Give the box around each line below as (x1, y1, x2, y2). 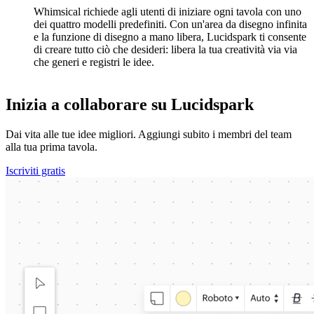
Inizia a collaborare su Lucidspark (6, 95, 254, 114)
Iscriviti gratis (6, 164, 65, 177)
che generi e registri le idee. (34, 55, 157, 68)
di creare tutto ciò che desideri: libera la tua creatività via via (34, 43, 297, 55)
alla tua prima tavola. (6, 140, 97, 153)
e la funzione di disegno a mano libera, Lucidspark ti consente (34, 30, 306, 43)
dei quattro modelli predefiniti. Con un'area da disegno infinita (34, 18, 307, 30)
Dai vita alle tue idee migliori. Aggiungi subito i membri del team (6, 128, 292, 140)
